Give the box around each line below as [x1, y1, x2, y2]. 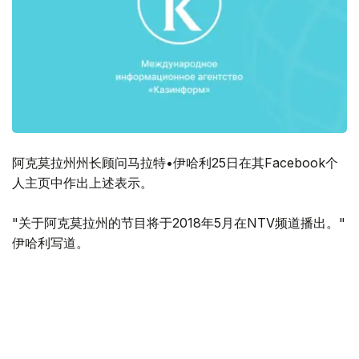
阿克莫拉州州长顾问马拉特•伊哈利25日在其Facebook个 [12, 155, 338, 171]
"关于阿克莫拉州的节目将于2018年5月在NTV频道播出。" [12, 215, 345, 232]
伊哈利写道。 [12, 235, 89, 252]
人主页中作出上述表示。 [12, 175, 153, 192]
